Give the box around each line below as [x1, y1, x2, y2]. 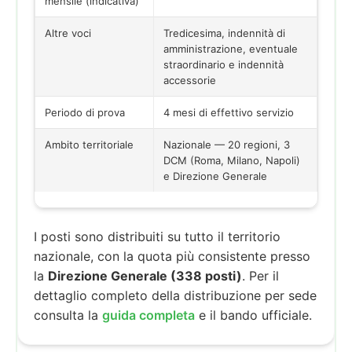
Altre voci [45, 26, 91, 39]
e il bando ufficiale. [195, 306, 312, 323]
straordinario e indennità [163, 57, 284, 71]
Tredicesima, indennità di [163, 26, 285, 39]
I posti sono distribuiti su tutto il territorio [34, 228, 280, 244]
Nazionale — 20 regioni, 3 [163, 137, 290, 151]
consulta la [34, 306, 102, 323]
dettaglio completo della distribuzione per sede [34, 287, 317, 303]
